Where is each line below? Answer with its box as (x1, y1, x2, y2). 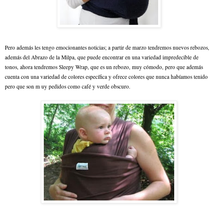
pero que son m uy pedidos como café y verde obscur (5, 82, 126, 90)
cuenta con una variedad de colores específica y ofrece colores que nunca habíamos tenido (5, 73, 208, 80)
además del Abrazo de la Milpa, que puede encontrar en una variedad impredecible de (5, 53, 199, 61)
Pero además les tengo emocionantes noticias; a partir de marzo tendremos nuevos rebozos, (5, 43, 209, 51)
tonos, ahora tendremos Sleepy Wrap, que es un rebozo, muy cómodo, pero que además (5, 63, 203, 71)
